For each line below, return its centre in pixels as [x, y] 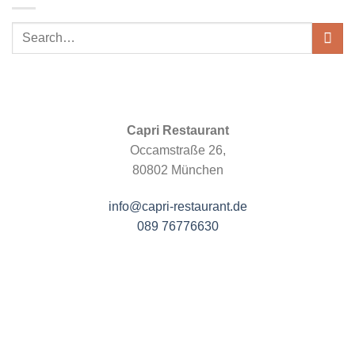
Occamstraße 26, [177, 151]
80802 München [177, 170]
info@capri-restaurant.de [177, 206]
